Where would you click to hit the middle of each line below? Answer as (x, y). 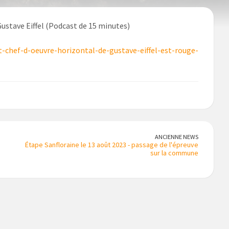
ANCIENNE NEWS (177, 137)
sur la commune (174, 153)
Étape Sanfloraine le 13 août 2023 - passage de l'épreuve (112, 145)
